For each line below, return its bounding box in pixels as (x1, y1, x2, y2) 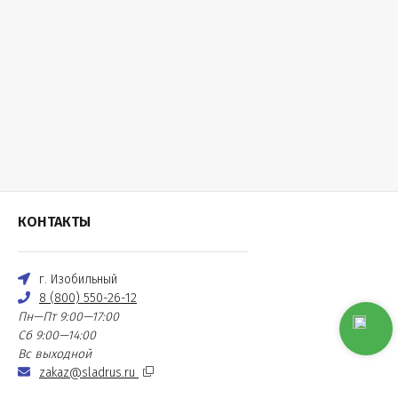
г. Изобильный (39, 272, 117, 287)
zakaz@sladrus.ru (39, 365, 139, 380)
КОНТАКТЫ (18, 213, 91, 230)
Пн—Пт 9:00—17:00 (18, 309, 119, 324)
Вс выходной (18, 346, 92, 362)
